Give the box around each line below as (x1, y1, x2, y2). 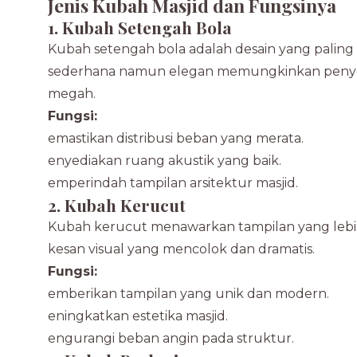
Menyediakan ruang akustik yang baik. (36, 153, 281, 168)
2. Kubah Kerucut (48, 194, 186, 216)
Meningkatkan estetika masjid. (36, 308, 228, 324)
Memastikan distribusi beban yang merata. (36, 131, 304, 146)
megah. (48, 86, 96, 101)
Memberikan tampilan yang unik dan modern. (36, 286, 329, 301)
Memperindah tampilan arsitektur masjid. (36, 175, 298, 190)
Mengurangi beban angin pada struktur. (36, 331, 294, 346)
